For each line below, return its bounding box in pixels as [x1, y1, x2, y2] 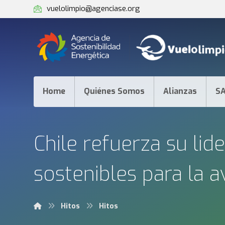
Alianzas [163, 86, 197, 96]
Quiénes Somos [84, 86, 145, 96]
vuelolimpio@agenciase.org [47, 3, 141, 14]
